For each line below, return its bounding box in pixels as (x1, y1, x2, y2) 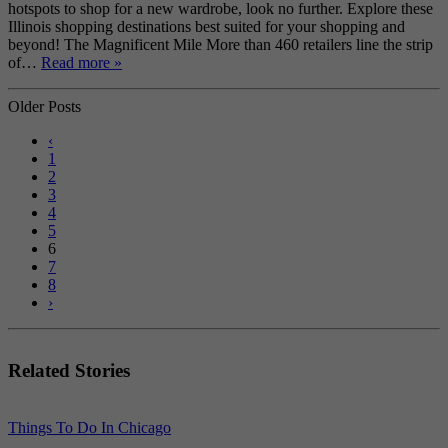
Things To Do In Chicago (8, 418, 171, 436)
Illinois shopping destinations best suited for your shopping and (8, 18, 405, 36)
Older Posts (8, 98, 81, 116)
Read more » (41, 54, 122, 72)
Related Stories (8, 360, 130, 382)
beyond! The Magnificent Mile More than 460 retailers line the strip (8, 36, 433, 54)
